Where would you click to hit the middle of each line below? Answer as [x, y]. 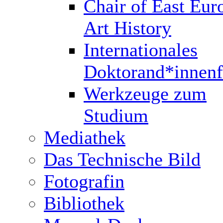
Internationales [141, 50]
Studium [116, 115]
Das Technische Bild [122, 159]
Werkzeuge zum [145, 94]
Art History [127, 28]
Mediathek [85, 137]
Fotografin [84, 181]
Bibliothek [84, 203]
